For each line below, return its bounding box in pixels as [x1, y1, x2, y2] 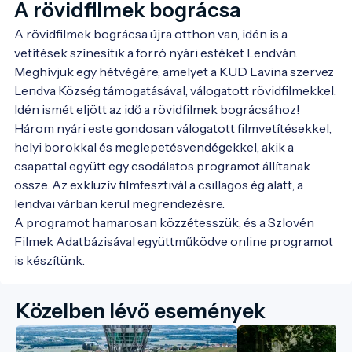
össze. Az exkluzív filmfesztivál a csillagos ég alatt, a [14, 177, 303, 192]
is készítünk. [14, 252, 85, 268]
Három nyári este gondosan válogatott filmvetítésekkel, [14, 120, 332, 136]
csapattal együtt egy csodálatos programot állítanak [14, 158, 310, 174]
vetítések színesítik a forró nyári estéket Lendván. [14, 45, 298, 60]
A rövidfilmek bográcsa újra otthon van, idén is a [14, 26, 288, 42]
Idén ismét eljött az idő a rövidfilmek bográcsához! [14, 101, 300, 117]
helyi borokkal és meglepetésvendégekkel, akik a [14, 139, 294, 155]
